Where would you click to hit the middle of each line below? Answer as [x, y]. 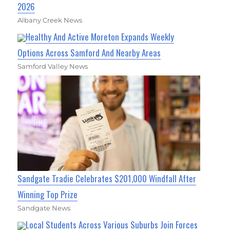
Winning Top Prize [48, 194]
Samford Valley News [53, 66]
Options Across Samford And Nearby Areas [89, 52]
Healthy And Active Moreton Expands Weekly [100, 36]
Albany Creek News [50, 20]
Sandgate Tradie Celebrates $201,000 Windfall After [107, 178]
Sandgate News [44, 208]
